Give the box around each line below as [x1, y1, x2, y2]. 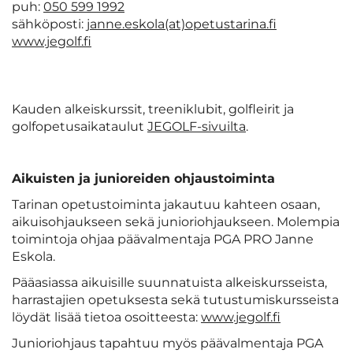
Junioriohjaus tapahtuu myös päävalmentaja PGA [12, 336, 323, 351]
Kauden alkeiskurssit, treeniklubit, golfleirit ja [12, 102, 294, 117]
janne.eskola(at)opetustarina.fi [87, 17, 277, 32]
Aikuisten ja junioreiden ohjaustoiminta [12, 171, 275, 187]
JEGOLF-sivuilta [147, 119, 246, 135]
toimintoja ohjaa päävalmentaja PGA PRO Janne [12, 232, 314, 247]
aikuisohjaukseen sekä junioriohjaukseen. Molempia [12, 214, 340, 230]
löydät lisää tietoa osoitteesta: [12, 310, 201, 325]
